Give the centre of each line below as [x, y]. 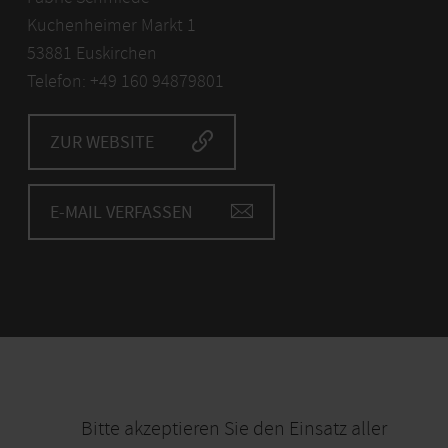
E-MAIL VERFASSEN [121, 213]
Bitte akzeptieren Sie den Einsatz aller [234, 429]
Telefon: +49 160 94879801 [125, 82]
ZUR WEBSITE [101, 143]
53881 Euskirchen [91, 54]
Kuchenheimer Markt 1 [111, 26]
